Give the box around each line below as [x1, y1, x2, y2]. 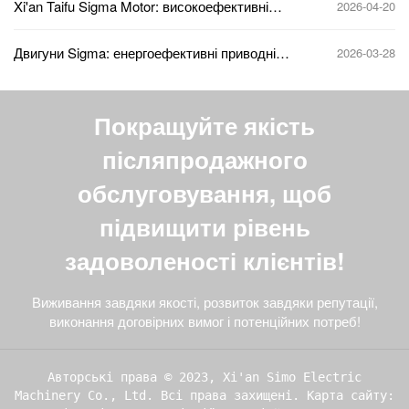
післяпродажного [101, 142, 308, 176]
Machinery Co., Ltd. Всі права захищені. [15, 387, 307, 403]
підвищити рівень [99, 209, 310, 244]
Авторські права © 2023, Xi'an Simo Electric [47, 369, 362, 384]
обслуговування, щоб [78, 175, 331, 210]
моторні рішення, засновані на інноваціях [14, 12, 269, 32]
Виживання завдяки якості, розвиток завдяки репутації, [31, 291, 378, 311]
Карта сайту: [307, 387, 394, 403]
